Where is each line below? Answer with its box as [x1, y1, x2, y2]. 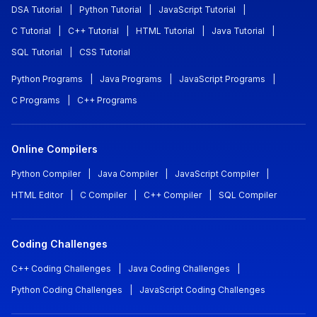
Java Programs [100, 73, 162, 84]
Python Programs [11, 73, 83, 84]
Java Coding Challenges [128, 263, 230, 274]
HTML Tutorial [136, 25, 195, 36]
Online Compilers [11, 142, 98, 155]
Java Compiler [98, 168, 158, 179]
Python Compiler [11, 168, 81, 179]
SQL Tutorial [11, 46, 62, 57]
